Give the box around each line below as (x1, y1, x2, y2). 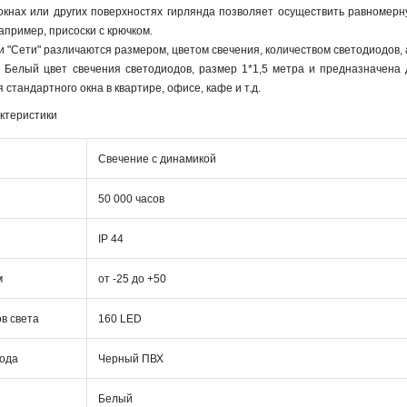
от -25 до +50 (98, 273, 166, 285)
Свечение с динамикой (98, 153, 216, 165)
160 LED (98, 313, 142, 325)
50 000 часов (98, 193, 164, 205)
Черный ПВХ (98, 352, 164, 365)
